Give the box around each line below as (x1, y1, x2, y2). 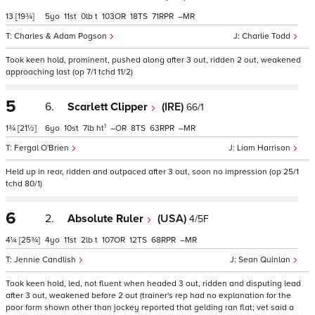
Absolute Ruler (67, 212, 146, 226)
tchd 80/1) (6, 179, 42, 189)
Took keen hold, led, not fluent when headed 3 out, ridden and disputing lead (6, 278, 301, 289)
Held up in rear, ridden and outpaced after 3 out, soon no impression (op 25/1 (6, 167, 299, 177)
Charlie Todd (242, 31, 292, 41)
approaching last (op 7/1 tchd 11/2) (6, 67, 133, 77)
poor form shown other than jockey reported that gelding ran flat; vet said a (6, 302, 294, 313)
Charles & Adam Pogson (14, 31, 109, 41)
